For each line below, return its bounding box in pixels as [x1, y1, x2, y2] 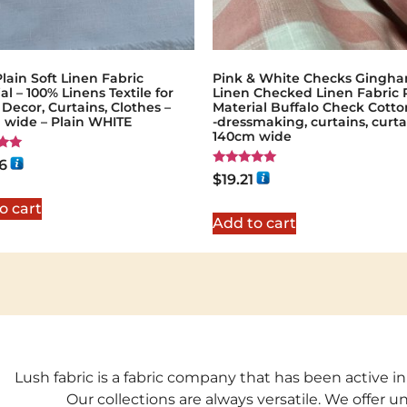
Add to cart [213, 214, 296, 232]
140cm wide [213, 128, 292, 145]
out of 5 [213, 192, 259, 205]
